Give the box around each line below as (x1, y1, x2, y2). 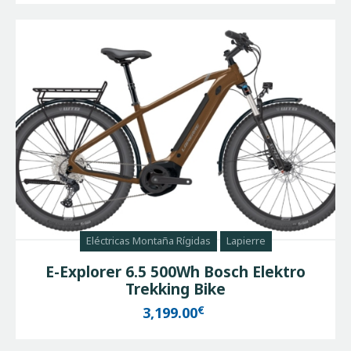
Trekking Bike (125, 279, 226, 300)
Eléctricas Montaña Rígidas (85, 233, 211, 248)
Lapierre (226, 233, 266, 248)
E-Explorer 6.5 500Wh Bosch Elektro (45, 262, 306, 283)
